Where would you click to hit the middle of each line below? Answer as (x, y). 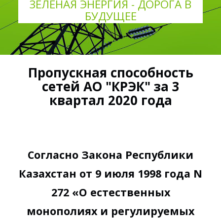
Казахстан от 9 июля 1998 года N (110, 173)
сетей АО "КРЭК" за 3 (110, 86)
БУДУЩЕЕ (110, 16)
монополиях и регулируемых (110, 211)
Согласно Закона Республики (110, 154)
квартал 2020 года (110, 100)
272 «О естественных (110, 192)
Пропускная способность (110, 72)
